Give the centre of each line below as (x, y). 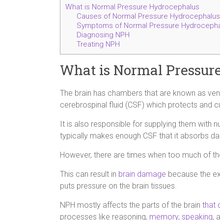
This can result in (89, 174)
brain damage (142, 174)
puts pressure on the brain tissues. (118, 186)
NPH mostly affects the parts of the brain (131, 205)
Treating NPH (98, 44)
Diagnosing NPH (103, 35)
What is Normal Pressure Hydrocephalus (132, 7)
